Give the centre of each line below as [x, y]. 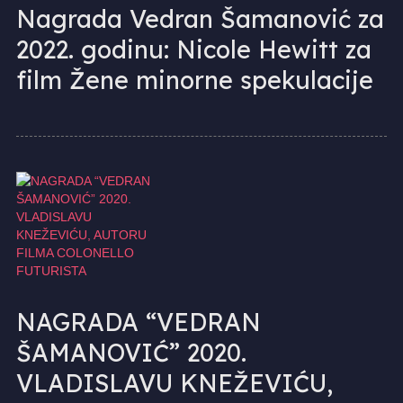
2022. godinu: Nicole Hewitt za [193, 49]
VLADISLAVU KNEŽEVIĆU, [174, 383]
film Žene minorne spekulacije [194, 80]
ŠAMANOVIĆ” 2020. [131, 352]
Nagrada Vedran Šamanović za [200, 18]
